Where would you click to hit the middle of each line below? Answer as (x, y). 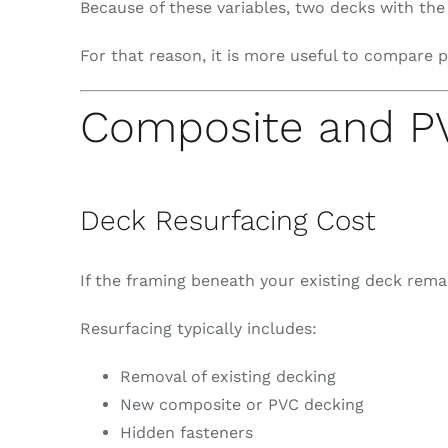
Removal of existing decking (227, 377)
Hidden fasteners (186, 433)
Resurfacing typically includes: (198, 329)
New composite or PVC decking (241, 405)
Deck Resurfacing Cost (227, 221)
